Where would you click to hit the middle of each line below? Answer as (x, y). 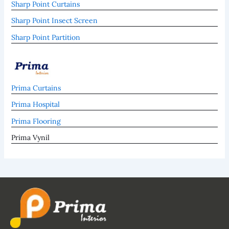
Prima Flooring (36, 121)
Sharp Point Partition (46, 37)
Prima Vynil (31, 138)
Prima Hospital (36, 104)
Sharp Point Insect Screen (55, 21)
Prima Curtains (36, 88)
